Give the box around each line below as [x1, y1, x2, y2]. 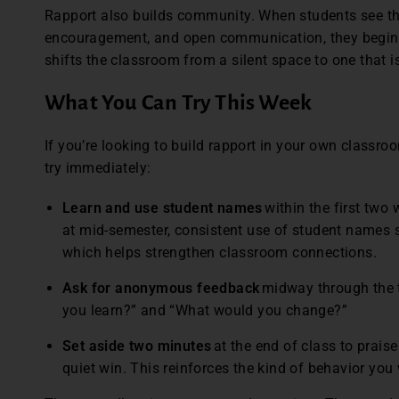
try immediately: [45, 159, 155, 177]
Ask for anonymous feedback [62, 280, 260, 297]
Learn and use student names [62, 199, 263, 217]
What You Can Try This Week [45, 91, 313, 115]
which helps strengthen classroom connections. [62, 244, 377, 262]
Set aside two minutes [62, 338, 212, 355]
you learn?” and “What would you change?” [62, 302, 352, 320]
